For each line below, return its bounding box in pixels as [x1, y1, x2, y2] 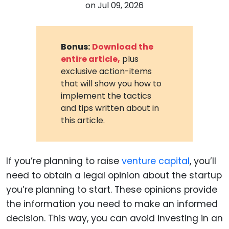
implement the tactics [61, 89, 152, 102]
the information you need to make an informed [6, 197, 218, 210]
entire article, [61, 53, 121, 65]
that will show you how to [61, 77, 162, 89]
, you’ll [190, 154, 216, 167]
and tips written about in [61, 102, 159, 114]
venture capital [122, 154, 190, 167]
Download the [92, 40, 154, 53]
